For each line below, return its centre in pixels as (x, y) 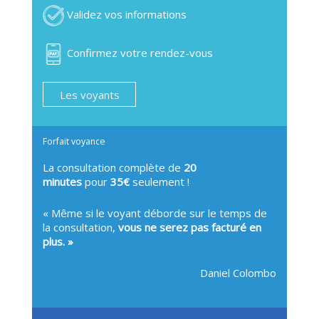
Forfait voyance (74, 141)
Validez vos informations (125, 15)
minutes (62, 181)
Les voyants (89, 95)
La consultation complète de (113, 167)
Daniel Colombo (238, 272)
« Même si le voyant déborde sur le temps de (155, 213)
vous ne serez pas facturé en (190, 227)
